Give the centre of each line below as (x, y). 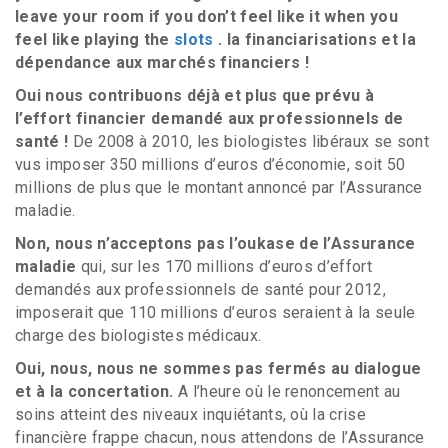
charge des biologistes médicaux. (138, 335)
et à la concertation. (94, 391)
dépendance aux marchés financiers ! (162, 62)
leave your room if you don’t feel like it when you (207, 16)
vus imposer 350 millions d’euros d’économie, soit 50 (210, 164)
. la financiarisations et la (314, 39)
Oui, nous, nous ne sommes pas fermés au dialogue (218, 368)
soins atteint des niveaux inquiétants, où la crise (191, 414)
